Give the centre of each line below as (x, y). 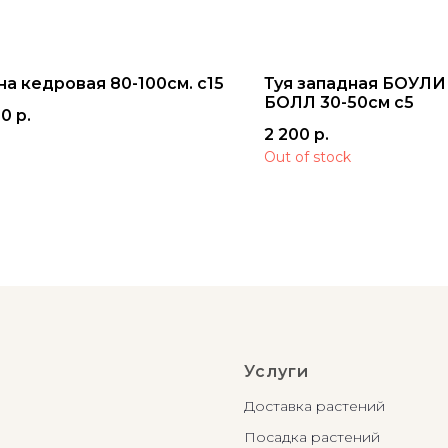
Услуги (276, 371)
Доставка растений (314, 406)
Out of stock (307, 157)
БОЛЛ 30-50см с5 (339, 102)
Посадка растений (312, 437)
